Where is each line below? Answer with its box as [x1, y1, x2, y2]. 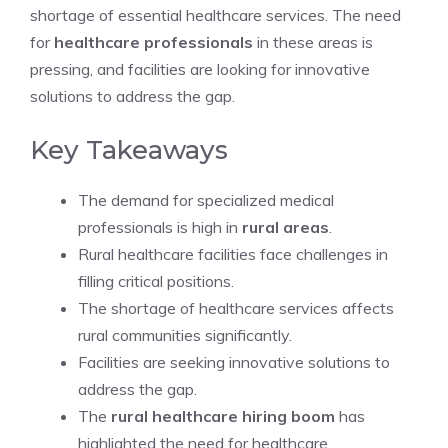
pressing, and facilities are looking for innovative [30, 59, 370, 79]
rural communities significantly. [78, 325, 292, 345]
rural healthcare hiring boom [111, 406, 335, 426]
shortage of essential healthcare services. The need [30, 5, 401, 25]
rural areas [242, 217, 329, 237]
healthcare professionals [54, 32, 253, 52]
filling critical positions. [78, 271, 234, 291]
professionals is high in [78, 217, 242, 237]
